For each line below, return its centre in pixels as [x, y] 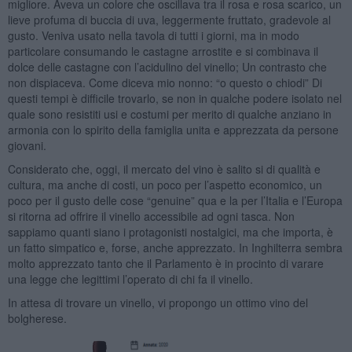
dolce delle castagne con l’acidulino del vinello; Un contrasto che [167, 66]
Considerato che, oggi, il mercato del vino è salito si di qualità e [164, 169]
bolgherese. [37, 318]
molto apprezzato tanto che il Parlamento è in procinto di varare [165, 263]
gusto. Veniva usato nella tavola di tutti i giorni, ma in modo [153, 35]
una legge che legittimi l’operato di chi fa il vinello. [130, 279]
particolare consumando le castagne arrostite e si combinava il [163, 51]
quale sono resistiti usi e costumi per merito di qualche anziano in [169, 114]
